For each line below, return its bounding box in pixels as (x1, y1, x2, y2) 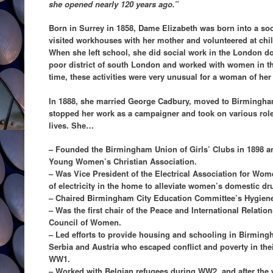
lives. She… (49, 119, 94, 131)
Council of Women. (49, 216, 121, 228)
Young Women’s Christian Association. (49, 155, 197, 167)
